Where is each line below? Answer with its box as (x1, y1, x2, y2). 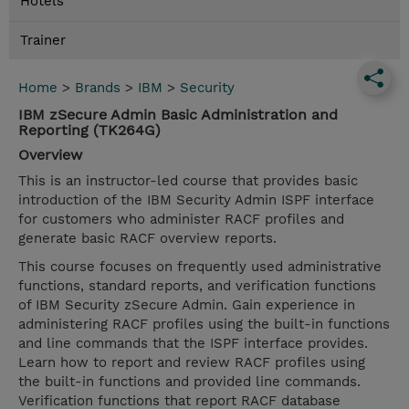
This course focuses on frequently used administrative (18, 258, 382, 276)
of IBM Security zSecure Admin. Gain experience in (18, 297, 355, 314)
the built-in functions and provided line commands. (18, 373, 361, 391)
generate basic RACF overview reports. (18, 230, 277, 247)
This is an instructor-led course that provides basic (18, 173, 358, 190)
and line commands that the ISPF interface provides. (18, 335, 368, 352)
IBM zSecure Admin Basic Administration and (18, 106, 338, 124)
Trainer (20, 32, 66, 49)
